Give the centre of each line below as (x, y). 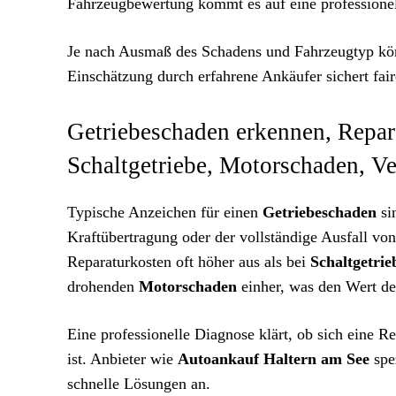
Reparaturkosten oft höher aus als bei (189, 262)
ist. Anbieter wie (122, 359)
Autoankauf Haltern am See (274, 359)
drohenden (103, 286)
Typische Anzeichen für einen (165, 212)
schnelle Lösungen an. (139, 384)
